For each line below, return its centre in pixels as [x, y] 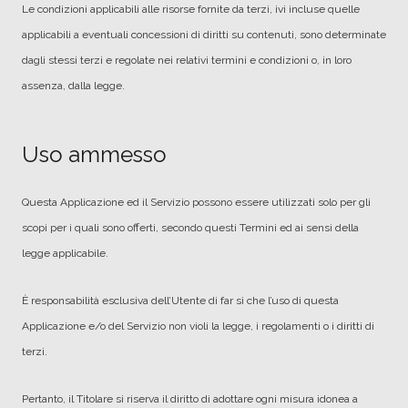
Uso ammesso [94, 154]
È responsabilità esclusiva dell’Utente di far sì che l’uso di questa [180, 301]
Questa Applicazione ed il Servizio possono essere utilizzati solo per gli [196, 202]
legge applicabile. [65, 253]
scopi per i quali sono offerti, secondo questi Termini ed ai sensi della [190, 228]
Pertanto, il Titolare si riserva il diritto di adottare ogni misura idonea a [190, 399]
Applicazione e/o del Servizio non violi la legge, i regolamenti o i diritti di [198, 326]
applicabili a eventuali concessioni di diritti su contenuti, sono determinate [204, 35]
